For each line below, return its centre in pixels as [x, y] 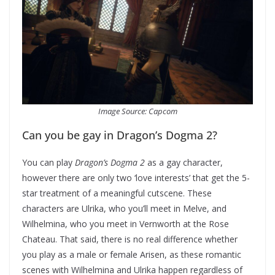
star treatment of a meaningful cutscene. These [117, 193]
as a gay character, [184, 162]
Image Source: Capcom [137, 111]
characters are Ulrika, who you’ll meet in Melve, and [124, 208]
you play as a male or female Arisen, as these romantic [132, 254]
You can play [48, 162]
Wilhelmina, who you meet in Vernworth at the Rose [126, 224]
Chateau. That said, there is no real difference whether [130, 239]
